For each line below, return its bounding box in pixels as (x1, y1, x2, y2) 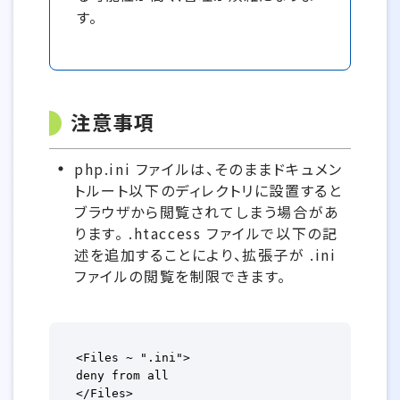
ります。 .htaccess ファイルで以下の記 (74, 222, 338, 244)
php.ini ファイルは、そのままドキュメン (74, 158, 343, 179)
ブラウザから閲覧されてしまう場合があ (74, 201, 340, 222)
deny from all (76, 369, 169, 382)
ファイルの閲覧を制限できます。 (74, 265, 287, 287)
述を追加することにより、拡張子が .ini (74, 244, 337, 265)
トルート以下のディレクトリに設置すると (74, 179, 343, 201)
